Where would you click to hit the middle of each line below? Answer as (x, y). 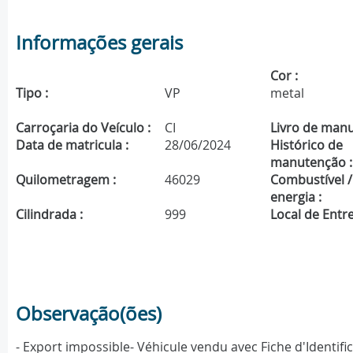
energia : (296, 197)
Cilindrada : (49, 215)
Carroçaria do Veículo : (83, 128)
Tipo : (32, 93)
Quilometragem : (66, 180)
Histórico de (307, 145)
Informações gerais (99, 43)
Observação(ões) (89, 314)
